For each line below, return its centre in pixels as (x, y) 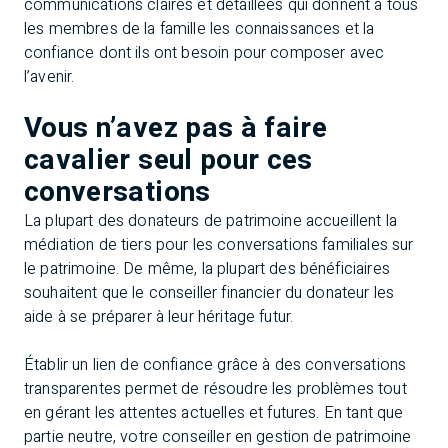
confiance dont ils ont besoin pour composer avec (204, 53)
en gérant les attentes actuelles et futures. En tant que (214, 413)
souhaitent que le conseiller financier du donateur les (209, 293)
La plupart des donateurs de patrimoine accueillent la (210, 221)
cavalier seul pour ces (168, 161)
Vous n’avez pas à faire (176, 129)
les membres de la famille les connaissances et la (199, 29)
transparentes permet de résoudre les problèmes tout (215, 389)
